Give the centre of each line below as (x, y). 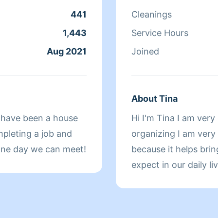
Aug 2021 (67, 51)
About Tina (154, 99)
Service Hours (160, 33)
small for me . (159, 180)
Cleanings (152, 14)
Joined (145, 51)
